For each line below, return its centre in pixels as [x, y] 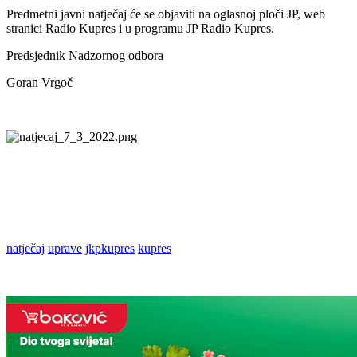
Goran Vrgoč [39, 82]
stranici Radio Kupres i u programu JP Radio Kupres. [140, 28]
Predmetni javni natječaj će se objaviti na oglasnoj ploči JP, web [166, 14]
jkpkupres [110, 248]
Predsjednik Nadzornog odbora [85, 55]
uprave [65, 248]
